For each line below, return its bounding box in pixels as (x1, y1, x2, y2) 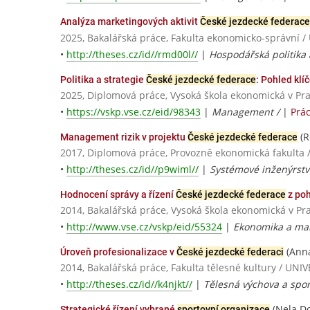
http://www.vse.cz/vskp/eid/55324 (66, 220, 222, 234)
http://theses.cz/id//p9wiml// (66, 163, 199, 176)
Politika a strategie (60, 73, 146, 85)
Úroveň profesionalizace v (60, 246, 176, 258)
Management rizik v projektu (60, 131, 188, 143)
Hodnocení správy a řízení (60, 189, 176, 200)
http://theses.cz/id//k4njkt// (66, 277, 192, 291)
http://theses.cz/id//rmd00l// (66, 47, 198, 61)
